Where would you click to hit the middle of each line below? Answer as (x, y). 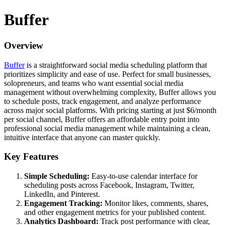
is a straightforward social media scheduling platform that (116, 65)
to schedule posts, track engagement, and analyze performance (102, 101)
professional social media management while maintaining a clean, (107, 128)
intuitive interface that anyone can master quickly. (82, 137)
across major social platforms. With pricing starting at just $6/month (110, 110)
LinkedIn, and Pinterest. (62, 194)
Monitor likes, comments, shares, (155, 203)
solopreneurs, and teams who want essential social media (94, 83)
